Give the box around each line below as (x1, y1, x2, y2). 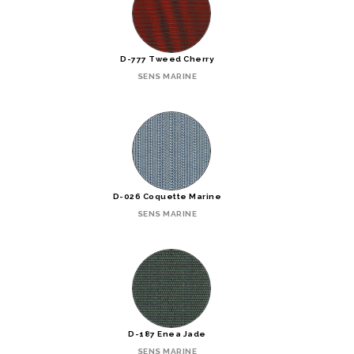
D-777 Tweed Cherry (120, 54, 214, 63)
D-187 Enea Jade (128, 329, 206, 338)
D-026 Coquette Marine (112, 191, 222, 201)
